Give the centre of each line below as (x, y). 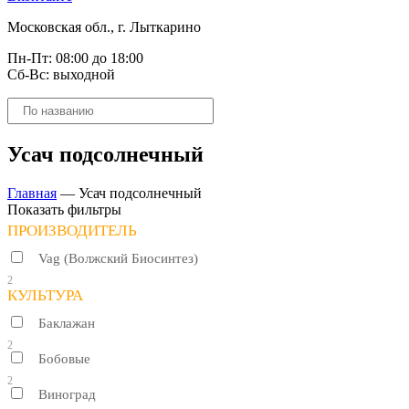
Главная (32, 193)
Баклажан (67, 323)
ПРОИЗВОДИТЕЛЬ (72, 230)
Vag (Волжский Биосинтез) (118, 258)
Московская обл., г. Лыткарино (104, 27)
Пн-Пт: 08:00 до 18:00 (75, 58)
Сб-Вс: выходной (61, 74)
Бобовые (64, 358)
